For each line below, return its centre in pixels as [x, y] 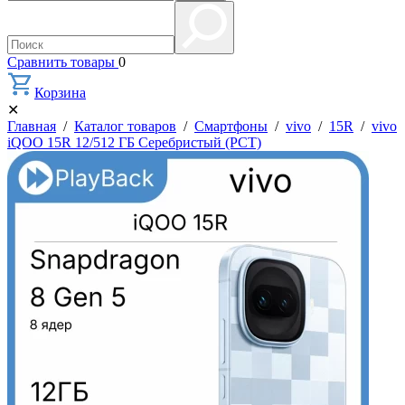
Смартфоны [231, 126]
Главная [32, 126]
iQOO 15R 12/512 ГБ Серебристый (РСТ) [134, 142]
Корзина [60, 93]
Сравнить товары [63, 62]
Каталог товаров [125, 126]
